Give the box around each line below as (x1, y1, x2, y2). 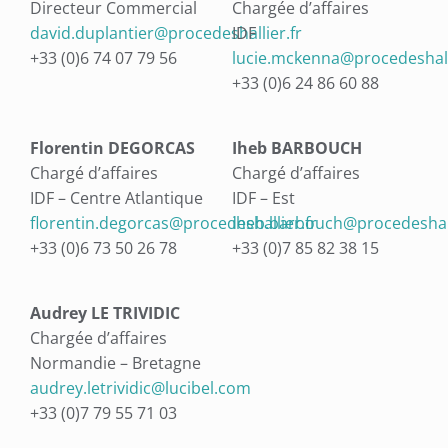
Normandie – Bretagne (29, 352, 201, 375)
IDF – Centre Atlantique (29, 187, 203, 210)
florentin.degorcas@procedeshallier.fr (29, 212, 317, 235)
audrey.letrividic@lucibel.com (29, 377, 251, 400)
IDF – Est (231, 187, 295, 210)
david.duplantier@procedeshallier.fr (29, 22, 302, 45)
